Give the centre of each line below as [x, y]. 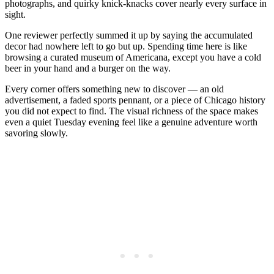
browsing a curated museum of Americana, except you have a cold [133, 57]
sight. [15, 14]
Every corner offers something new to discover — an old [114, 89]
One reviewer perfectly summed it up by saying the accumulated [129, 35]
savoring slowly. [36, 133]
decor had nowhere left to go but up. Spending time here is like [126, 46]
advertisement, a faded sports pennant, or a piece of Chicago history [135, 100]
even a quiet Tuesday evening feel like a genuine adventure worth [131, 122]
